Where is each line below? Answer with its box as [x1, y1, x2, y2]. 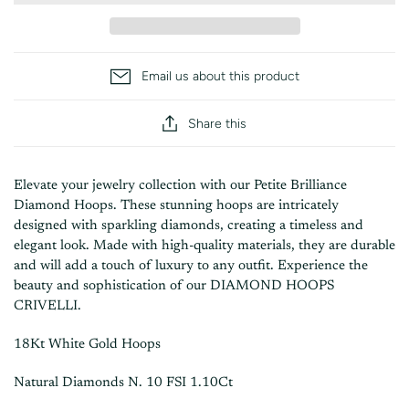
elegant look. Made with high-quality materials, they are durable [14, 239, 395, 253]
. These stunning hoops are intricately [113, 199, 339, 213]
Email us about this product [141, 68, 299, 84]
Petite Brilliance [254, 179, 347, 193]
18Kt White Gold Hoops [14, 338, 161, 351]
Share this [188, 115, 246, 131]
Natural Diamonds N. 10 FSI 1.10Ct [14, 376, 236, 390]
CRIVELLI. [14, 299, 81, 313]
